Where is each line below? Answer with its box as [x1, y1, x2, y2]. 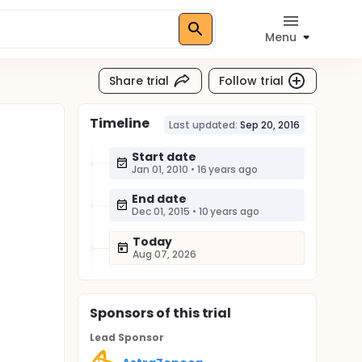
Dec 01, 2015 [132, 204, 190, 218]
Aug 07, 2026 [133, 247, 196, 261]
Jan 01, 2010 [132, 162, 188, 176]
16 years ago [196, 162, 259, 176]
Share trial [108, 72, 170, 89]
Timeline [90, 114, 149, 133]
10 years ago [198, 204, 260, 218]
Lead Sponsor [90, 330, 164, 344]
